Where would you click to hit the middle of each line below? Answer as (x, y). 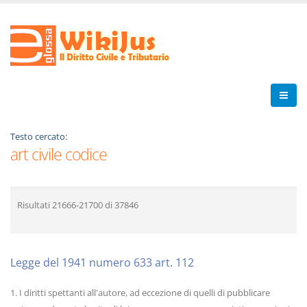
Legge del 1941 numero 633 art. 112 (102, 262)
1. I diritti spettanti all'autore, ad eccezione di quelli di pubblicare (140, 293)
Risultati (35, 205)
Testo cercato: (39, 136)
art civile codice (59, 154)
